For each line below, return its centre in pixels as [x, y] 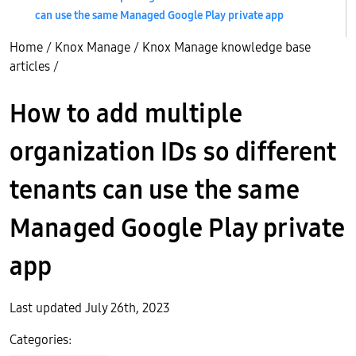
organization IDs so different [173, 151]
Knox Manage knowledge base [226, 47]
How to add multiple [126, 113]
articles [30, 66]
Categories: [41, 339]
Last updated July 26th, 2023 [90, 308]
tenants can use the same [155, 190]
